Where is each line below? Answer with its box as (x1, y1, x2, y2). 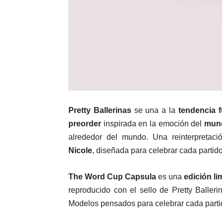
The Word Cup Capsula (68, 172, 156, 181)
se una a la (131, 106, 178, 115)
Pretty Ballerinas (68, 106, 131, 115)
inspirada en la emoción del (101, 119, 204, 128)
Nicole (68, 146, 92, 155)
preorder (68, 119, 101, 128)
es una (156, 172, 184, 181)
